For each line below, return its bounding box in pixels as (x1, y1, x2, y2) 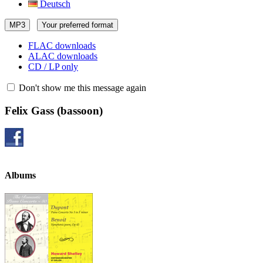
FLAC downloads (28, 41, 96, 50)
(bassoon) (54, 104, 103, 117)
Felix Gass (5, 104, 54, 117)
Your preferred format (42, 21, 113, 29)
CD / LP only (28, 62, 78, 72)
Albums (5, 170, 36, 180)
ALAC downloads (28, 51, 97, 61)
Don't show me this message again (16, 83, 146, 93)
